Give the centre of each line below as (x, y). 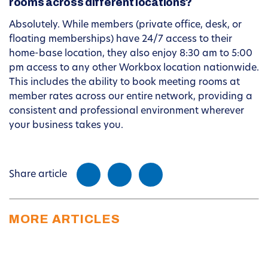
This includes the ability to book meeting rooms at (124, 83)
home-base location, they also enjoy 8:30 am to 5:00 (131, 54)
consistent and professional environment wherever (127, 112)
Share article (38, 175)
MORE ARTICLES (65, 219)
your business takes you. (66, 126)
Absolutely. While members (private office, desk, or (125, 25)
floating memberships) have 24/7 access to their (121, 40)
